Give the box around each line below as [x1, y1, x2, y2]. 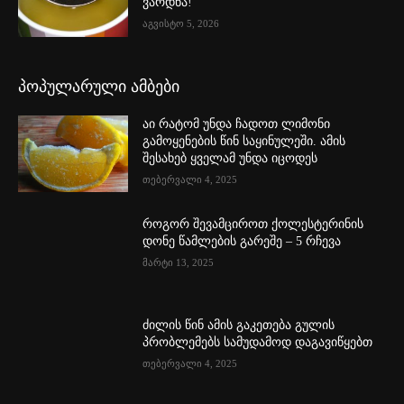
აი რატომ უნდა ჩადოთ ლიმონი [142, 116, 331, 131]
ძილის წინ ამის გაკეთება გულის [142, 317, 335, 332]
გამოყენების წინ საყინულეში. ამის [142, 133, 346, 148]
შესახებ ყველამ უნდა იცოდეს [142, 151, 318, 165]
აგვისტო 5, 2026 [142, 17, 220, 29]
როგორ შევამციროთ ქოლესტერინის [142, 217, 364, 232]
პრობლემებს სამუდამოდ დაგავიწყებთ [142, 335, 373, 349]
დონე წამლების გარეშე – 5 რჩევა [142, 234, 342, 249]
